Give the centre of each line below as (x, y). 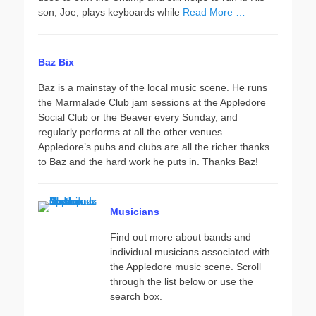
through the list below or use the (182, 281)
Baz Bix (56, 62)
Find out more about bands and (181, 237)
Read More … (214, 12)
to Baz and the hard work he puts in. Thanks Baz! (148, 162)
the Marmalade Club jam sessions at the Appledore (152, 102)
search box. (136, 296)
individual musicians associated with (190, 252)
